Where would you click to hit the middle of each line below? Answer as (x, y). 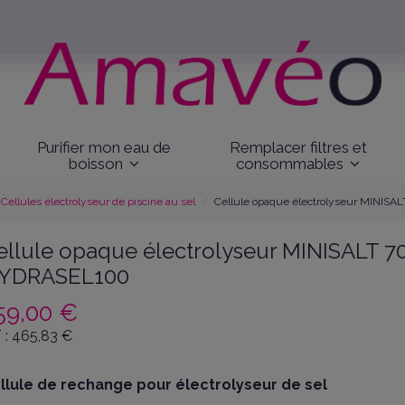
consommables (292, 163)
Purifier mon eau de (104, 147)
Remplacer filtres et (298, 147)
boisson (97, 163)
